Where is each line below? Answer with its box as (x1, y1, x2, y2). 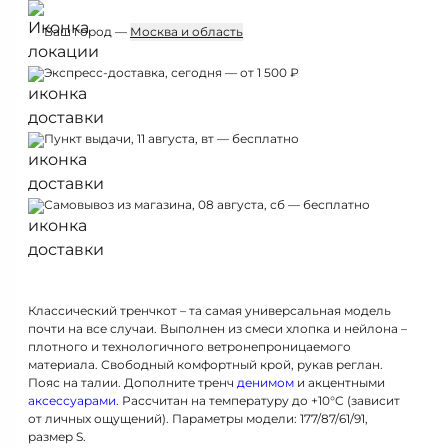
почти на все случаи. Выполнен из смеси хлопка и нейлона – (28, 321, 407, 336)
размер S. (28, 429, 86, 444)
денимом (237, 375, 294, 390)
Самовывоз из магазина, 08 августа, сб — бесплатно (44, 197, 370, 212)
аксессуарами (28, 393, 116, 408)
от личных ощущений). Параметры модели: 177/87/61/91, (28, 411, 368, 426)
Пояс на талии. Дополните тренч (28, 375, 237, 390)
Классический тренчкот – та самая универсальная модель (28, 303, 391, 318)
